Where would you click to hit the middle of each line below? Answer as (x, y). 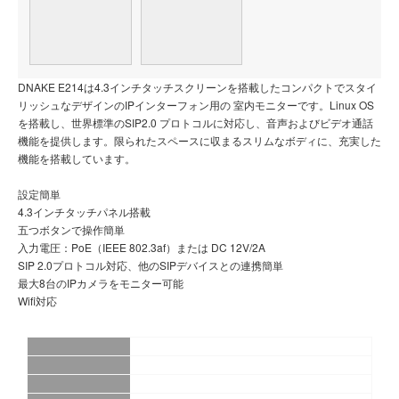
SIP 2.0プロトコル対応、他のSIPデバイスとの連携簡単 (151, 265)
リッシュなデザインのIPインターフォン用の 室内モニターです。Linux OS (196, 105)
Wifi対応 (37, 301)
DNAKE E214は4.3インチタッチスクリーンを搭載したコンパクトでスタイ (197, 87)
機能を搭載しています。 (77, 159)
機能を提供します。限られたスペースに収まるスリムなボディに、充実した (199, 141)
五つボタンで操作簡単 (71, 230)
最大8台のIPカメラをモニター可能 (101, 283)
